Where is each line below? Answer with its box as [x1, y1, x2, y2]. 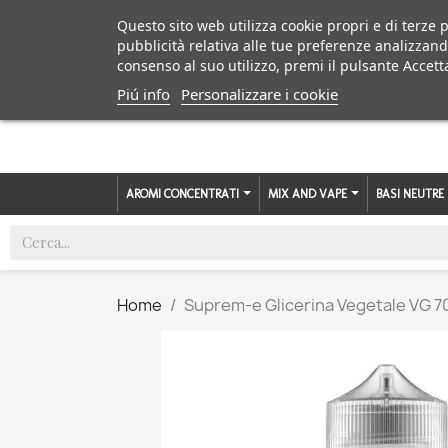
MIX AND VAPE [268, 186, 350, 201]
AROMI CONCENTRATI [126, 186, 242, 201]
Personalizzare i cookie [181, 84, 338, 104]
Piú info [117, 84, 170, 104]
